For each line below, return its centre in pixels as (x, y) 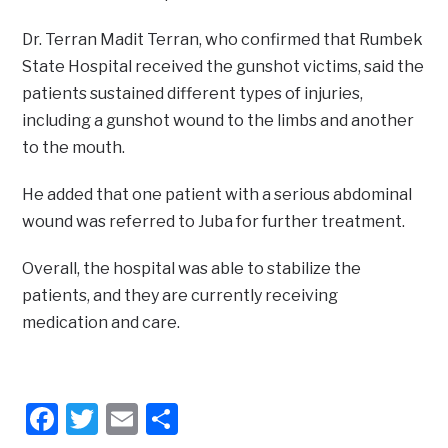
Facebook (130, 419)
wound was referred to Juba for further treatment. (214, 222)
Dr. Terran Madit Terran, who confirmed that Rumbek (223, 40)
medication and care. (101, 323)
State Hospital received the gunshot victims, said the (223, 67)
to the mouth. (74, 148)
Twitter (151, 419)
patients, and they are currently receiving (180, 296)
